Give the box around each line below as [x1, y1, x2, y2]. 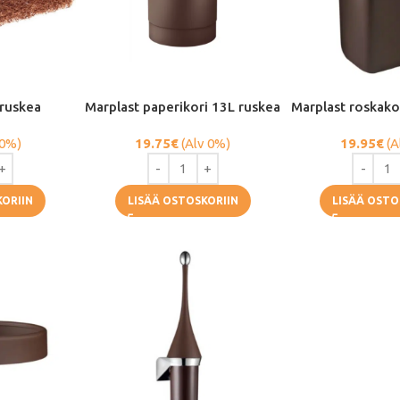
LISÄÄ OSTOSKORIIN [127, 194, 238, 206]
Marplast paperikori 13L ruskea [85, 98, 281, 114]
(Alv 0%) [179, 135, 231, 151]
